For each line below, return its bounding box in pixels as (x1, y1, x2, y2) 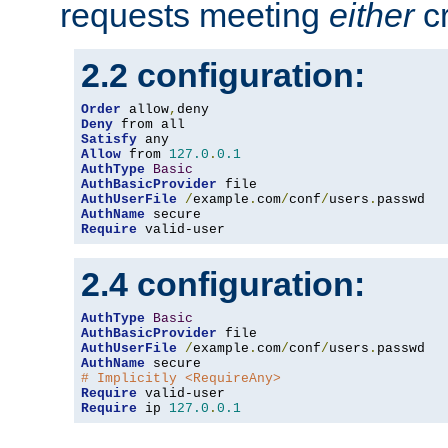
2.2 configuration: (81, 56, 365, 95)
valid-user (137, 222, 225, 238)
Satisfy (81, 132, 137, 148)
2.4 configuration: (81, 265, 365, 304)
